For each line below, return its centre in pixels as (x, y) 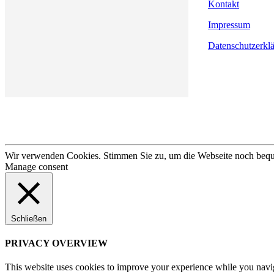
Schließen (29, 218)
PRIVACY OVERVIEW (56, 243)
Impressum (229, 24)
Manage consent (36, 166)
